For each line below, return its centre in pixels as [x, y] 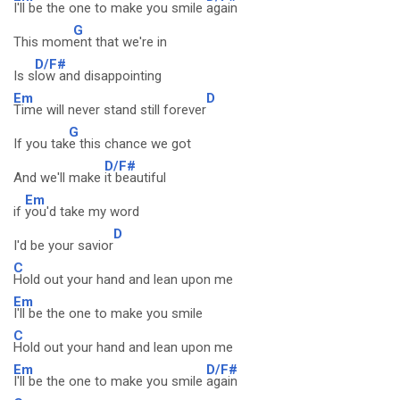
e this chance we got [130, 144]
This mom [43, 42]
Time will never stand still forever [110, 110]
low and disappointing [98, 76]
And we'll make [59, 178]
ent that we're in [120, 42]
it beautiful [135, 178]
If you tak [41, 144]
